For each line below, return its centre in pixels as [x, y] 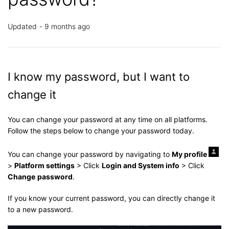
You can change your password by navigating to [90, 154]
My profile [190, 154]
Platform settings [44, 165]
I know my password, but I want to [99, 76]
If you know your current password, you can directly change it [111, 198]
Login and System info [141, 165]
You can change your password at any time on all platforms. [108, 119]
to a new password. [40, 209]
